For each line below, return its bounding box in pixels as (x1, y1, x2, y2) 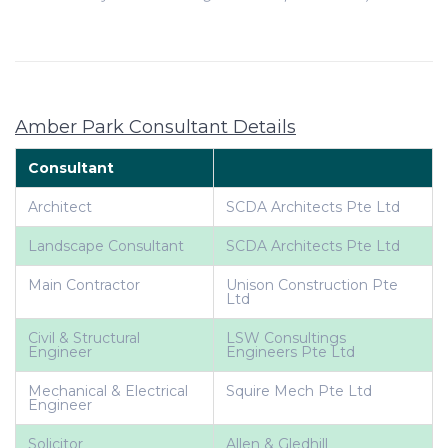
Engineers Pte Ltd (226, 343, 355, 361)
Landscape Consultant (28, 237, 184, 255)
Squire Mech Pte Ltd (226, 382, 372, 400)
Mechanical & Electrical (28, 382, 188, 400)
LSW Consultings (226, 329, 346, 347)
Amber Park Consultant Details (15, 116, 296, 138)
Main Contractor (28, 276, 140, 294)
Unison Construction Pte (226, 276, 398, 294)
